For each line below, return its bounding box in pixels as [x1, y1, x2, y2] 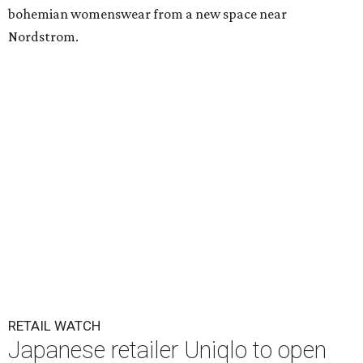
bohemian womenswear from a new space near [8, 6, 287, 22]
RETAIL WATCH [8, 318, 100, 334]
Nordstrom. [8, 28, 79, 45]
